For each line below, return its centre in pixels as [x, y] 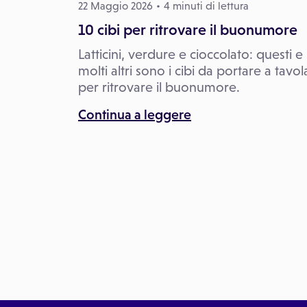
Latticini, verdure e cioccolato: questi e [191, 54]
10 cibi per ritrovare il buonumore [188, 29]
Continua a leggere [135, 114]
